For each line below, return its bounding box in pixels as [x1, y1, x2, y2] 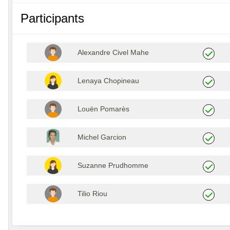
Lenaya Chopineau [78, 76, 140, 85]
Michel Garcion [78, 132, 127, 141]
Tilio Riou [78, 189, 108, 198]
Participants [21, 11, 84, 25]
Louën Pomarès [78, 104, 130, 113]
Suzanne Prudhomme [78, 161, 149, 169]
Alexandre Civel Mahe [78, 48, 149, 56]
